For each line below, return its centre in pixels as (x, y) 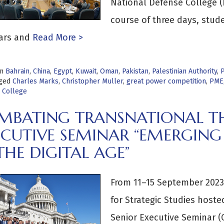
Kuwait (86, 71)
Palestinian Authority (184, 71)
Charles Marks (35, 81)
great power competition (166, 81)
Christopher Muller (92, 81)
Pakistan (135, 71)
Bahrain (17, 71)
